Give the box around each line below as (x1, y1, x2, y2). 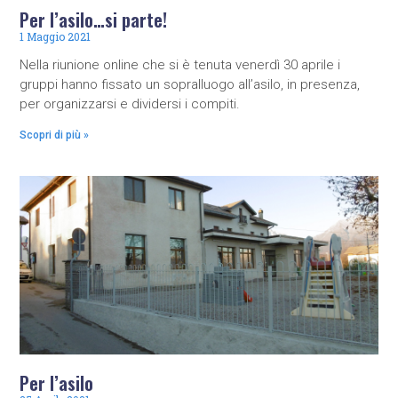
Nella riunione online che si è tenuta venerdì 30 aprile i (20, 56, 341, 73)
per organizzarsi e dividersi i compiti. (20, 95, 241, 112)
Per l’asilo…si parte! (20, 5, 168, 33)
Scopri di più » (20, 128, 90, 141)
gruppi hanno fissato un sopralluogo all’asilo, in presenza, (20, 76, 361, 92)
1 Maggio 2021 (20, 28, 92, 44)
